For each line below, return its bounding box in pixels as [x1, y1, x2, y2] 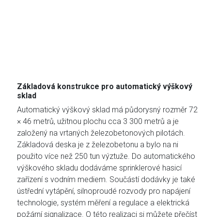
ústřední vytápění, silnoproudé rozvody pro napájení [17, 186, 190, 196]
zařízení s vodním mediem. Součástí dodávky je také [17, 175, 195, 185]
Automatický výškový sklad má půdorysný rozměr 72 [17, 105, 198, 115]
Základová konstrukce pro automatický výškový [17, 82, 192, 92]
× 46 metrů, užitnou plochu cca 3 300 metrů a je [17, 117, 179, 126]
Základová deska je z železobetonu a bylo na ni [17, 140, 178, 150]
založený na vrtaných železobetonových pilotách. [17, 128, 185, 138]
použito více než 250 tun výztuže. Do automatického [17, 152, 195, 161]
